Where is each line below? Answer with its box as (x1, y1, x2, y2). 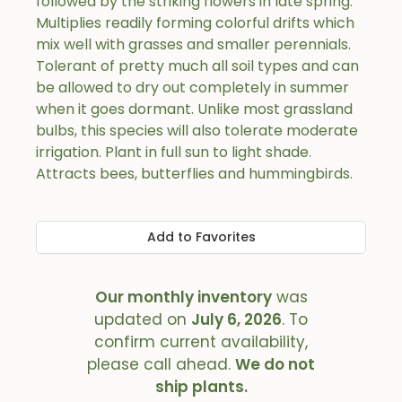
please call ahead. (87, 354, 235, 375)
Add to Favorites (146, 228, 256, 246)
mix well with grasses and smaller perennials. (36, 34, 351, 55)
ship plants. (154, 376, 248, 398)
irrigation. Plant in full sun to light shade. (36, 142, 311, 162)
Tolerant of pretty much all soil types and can (36, 56, 359, 76)
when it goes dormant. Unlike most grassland (36, 99, 353, 119)
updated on (94, 309, 191, 330)
